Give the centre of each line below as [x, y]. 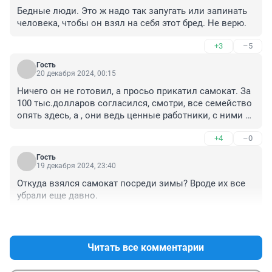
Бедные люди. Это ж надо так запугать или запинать [132, 11]
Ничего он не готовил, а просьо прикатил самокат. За [134, 91]
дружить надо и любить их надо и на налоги [113, 128]
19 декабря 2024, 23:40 [76, 166]
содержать [40, 140]
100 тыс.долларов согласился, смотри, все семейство [134, 104]
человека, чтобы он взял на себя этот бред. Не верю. [132, 23]
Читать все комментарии [146, 248]
